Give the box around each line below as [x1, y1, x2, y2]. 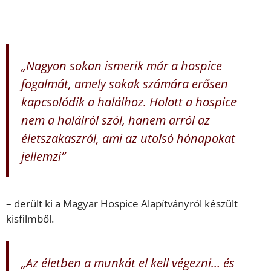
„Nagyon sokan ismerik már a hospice [21, 57, 222, 74]
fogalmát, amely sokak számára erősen [21, 75, 228, 93]
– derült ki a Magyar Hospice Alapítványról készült [6, 196, 238, 211]
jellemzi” [21, 148, 65, 165]
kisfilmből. [6, 211, 54, 226]
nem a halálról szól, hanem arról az [21, 111, 210, 129]
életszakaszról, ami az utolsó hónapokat [21, 129, 235, 147]
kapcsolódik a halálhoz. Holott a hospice [21, 93, 237, 111]
